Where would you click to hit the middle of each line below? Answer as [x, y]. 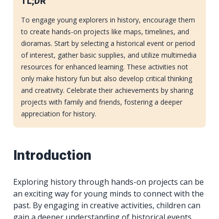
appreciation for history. [59, 113]
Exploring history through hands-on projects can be [109, 182]
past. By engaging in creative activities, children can [107, 206]
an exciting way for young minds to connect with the [109, 194]
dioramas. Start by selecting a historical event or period [108, 43]
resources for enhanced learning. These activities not [105, 66]
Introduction [53, 155]
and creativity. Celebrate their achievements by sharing [107, 90]
